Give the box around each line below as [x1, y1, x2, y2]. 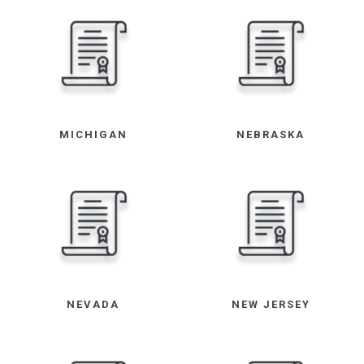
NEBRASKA [236, 128, 305, 141]
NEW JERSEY [231, 298, 310, 311]
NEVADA [67, 298, 120, 311]
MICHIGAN [58, 128, 128, 141]
